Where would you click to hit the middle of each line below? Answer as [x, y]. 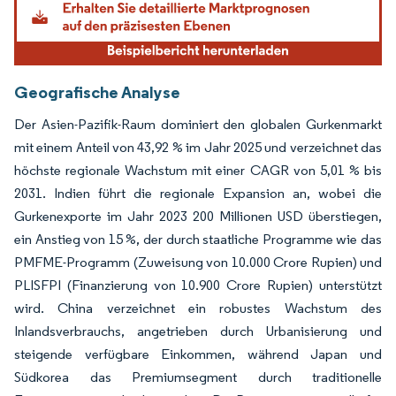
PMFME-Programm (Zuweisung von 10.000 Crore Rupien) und [198, 262]
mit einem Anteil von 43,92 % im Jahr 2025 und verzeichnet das [198, 147]
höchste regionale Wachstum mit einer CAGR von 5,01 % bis [198, 170]
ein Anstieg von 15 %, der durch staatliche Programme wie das [198, 239]
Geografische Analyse [97, 91]
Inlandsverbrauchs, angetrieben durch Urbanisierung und [198, 331]
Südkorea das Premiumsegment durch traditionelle [198, 377]
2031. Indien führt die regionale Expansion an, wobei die [198, 193]
